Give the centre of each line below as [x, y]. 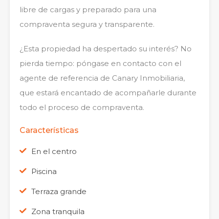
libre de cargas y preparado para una [88, 9]
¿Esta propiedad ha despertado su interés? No [106, 48]
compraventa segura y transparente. [87, 24]
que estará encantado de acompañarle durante [108, 92]
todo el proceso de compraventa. [82, 107]
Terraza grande [59, 191]
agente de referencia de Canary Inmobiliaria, [102, 78]
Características [49, 130]
